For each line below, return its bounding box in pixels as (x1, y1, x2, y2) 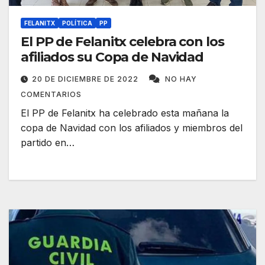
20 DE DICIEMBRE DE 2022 (32, 75, 141, 84)
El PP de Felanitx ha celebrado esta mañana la (21, 107, 229, 119)
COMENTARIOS (21, 90, 82, 99)
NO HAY (165, 75, 197, 84)
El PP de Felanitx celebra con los (21, 34, 224, 50)
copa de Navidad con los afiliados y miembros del (21, 122, 243, 134)
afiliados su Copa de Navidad (21, 49, 204, 66)
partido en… (21, 137, 75, 149)
